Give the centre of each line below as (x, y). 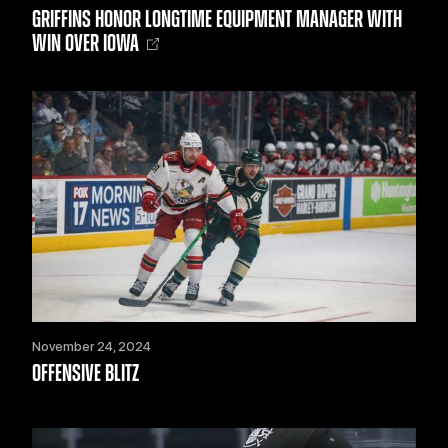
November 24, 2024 (91, 346)
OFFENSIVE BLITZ (85, 373)
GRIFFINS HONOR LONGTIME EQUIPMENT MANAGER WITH (217, 20)
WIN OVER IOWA (85, 44)
